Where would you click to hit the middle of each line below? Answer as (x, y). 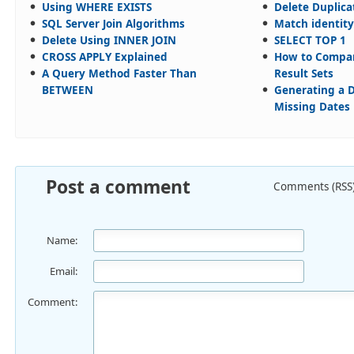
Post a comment (118, 186)
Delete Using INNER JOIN (109, 40)
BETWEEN (68, 90)
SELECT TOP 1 (311, 40)
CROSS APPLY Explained (105, 56)
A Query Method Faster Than (119, 73)
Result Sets (304, 73)
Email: (64, 271)
